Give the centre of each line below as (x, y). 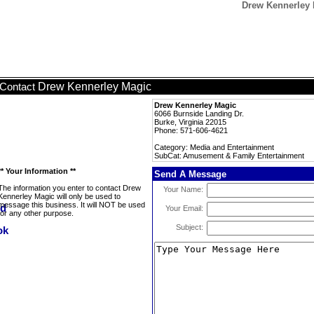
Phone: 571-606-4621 (191, 130)
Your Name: (183, 189)
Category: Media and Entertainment (214, 147)
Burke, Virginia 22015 (190, 122)
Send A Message (190, 174)
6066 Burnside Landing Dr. (199, 114)
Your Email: (184, 208)
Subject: (190, 227)
